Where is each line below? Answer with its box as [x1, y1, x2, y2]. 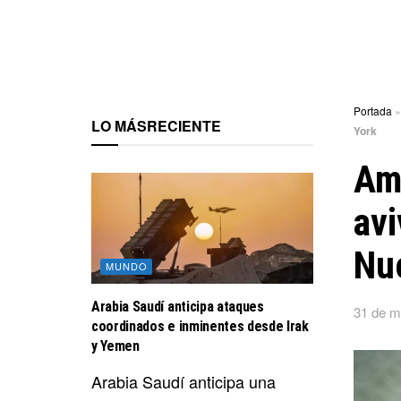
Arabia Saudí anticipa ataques [91, 297, 264, 315]
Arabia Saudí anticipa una [91, 369, 276, 393]
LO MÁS [91, 115, 147, 136]
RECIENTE [147, 115, 221, 136]
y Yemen [91, 337, 140, 354]
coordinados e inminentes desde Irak [91, 317, 309, 335]
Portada [353, 103, 392, 118]
